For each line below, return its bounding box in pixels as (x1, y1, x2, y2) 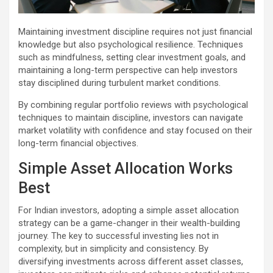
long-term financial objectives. (18, 138, 138, 149)
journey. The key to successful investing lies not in (18, 230, 219, 242)
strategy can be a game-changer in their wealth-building (18, 218, 240, 229)
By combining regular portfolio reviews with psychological (18, 99, 248, 111)
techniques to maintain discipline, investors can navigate (18, 112, 243, 124)
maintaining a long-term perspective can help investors (18, 65, 238, 76)
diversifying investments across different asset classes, (18, 256, 243, 268)
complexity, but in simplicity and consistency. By (18, 243, 208, 255)
